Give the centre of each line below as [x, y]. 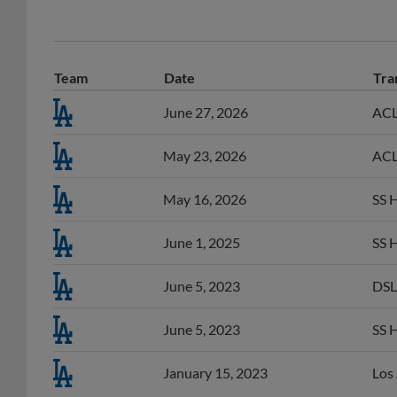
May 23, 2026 [205, 136]
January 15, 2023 [215, 353]
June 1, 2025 [202, 222]
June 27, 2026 [206, 92]
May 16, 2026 [205, 179]
